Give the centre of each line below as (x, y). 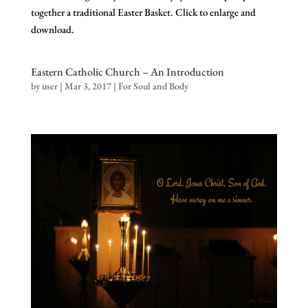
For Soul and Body (153, 86)
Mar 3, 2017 (88, 86)
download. (52, 30)
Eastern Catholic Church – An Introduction (127, 72)
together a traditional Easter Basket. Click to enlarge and (143, 12)
